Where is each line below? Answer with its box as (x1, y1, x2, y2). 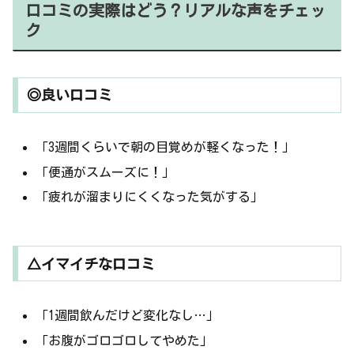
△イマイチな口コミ (26, 256, 155, 271)
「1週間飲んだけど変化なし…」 (36, 309, 220, 322)
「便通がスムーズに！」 (36, 165, 175, 179)
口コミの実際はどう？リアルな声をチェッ (25, 2, 326, 19)
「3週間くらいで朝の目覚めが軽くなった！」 (36, 141, 296, 154)
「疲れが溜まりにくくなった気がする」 (36, 190, 264, 203)
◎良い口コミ (26, 88, 112, 103)
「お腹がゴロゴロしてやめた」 (36, 333, 213, 347)
